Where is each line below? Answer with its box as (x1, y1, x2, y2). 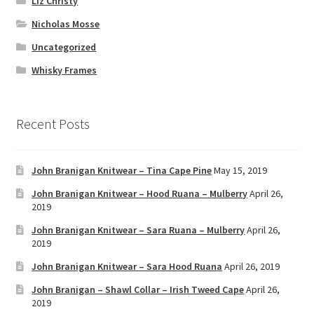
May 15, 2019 (214, 164, 268, 177)
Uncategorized (32, 40, 97, 53)
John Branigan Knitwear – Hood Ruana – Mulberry (32, 187, 248, 200)
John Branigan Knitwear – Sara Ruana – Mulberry (32, 224, 245, 237)
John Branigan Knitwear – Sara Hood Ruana (32, 260, 223, 273)
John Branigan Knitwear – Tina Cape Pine (32, 164, 212, 177)
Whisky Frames (32, 63, 97, 76)
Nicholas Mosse (32, 17, 100, 30)
